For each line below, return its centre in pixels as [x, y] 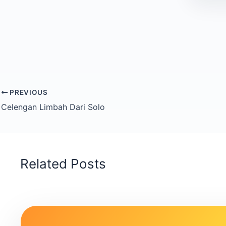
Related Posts [63, 164]
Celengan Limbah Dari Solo [53, 107]
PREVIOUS [28, 93]
